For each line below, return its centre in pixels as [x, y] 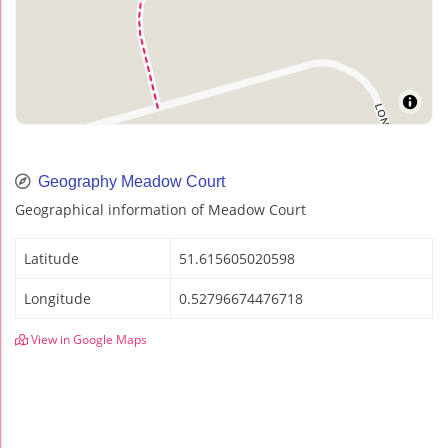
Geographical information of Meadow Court [160, 209]
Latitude [51, 258]
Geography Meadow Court [129, 181]
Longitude [57, 298]
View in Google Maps [87, 339]
